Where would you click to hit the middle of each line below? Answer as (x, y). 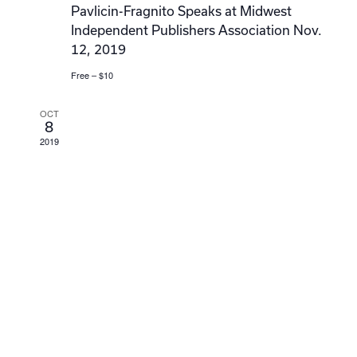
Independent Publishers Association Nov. (196, 30)
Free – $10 (92, 75)
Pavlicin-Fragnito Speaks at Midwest (181, 11)
